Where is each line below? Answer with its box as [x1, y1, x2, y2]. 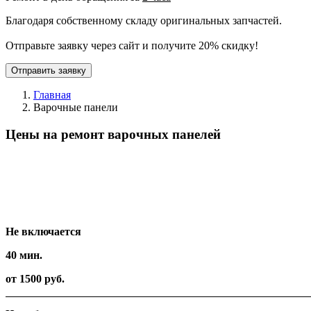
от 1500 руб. [6, 273, 65, 285]
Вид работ [16, 155, 65, 167]
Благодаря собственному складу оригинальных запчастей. [6, 14, 282, 26]
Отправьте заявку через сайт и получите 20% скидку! [6, 39, 258, 51]
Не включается [6, 226, 81, 238]
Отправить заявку [11, 65, 86, 76]
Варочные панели [33, 101, 118, 113]
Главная [33, 88, 71, 101]
